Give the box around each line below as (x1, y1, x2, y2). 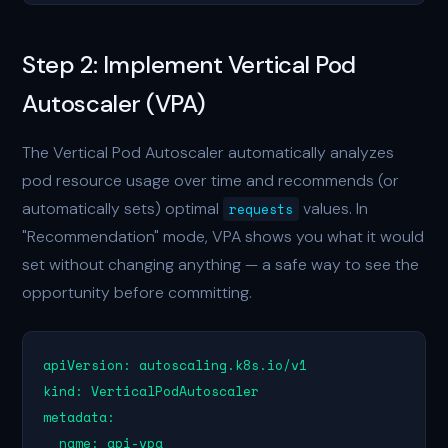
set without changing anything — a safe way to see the (22, 254, 420, 275)
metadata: (43, 407, 116, 427)
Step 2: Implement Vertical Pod (22, 49, 356, 80)
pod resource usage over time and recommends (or (22, 170, 400, 191)
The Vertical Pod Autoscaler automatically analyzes (22, 142, 395, 163)
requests (229, 199, 294, 219)
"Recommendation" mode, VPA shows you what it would (22, 226, 425, 247)
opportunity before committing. (22, 282, 253, 303)
